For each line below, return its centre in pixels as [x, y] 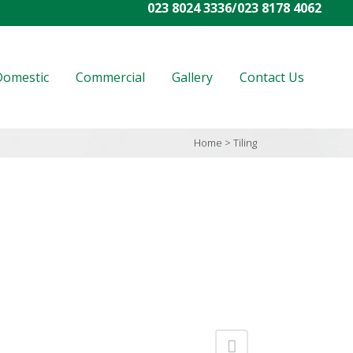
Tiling [245, 143]
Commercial [110, 77]
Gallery [192, 77]
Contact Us [272, 77]
